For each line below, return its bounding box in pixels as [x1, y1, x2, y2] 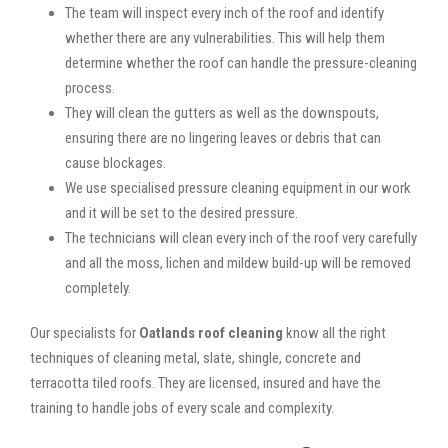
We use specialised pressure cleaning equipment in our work [65, 178, 411, 197]
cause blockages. [65, 153, 166, 172]
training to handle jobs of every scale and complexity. [30, 398, 334, 417]
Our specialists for [30, 323, 139, 342]
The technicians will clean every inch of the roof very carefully [65, 228, 417, 247]
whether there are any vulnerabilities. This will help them [65, 28, 385, 47]
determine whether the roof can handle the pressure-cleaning [65, 53, 417, 72]
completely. [65, 278, 131, 297]
